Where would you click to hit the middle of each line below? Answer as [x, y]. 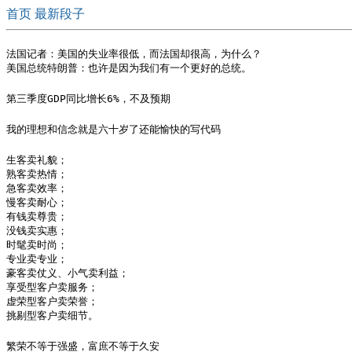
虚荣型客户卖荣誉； [52, 301]
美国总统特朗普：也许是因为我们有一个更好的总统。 [129, 68]
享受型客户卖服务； [52, 287]
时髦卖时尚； [37, 245]
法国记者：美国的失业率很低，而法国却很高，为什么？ [134, 54]
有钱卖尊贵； [37, 216]
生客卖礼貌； [37, 160]
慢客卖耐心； [37, 202]
